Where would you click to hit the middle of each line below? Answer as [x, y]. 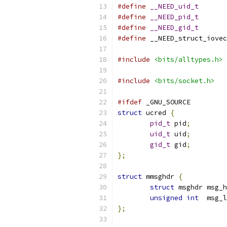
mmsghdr [160, 177]
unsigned [166, 198]
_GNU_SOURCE [166, 102]
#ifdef [130, 102]
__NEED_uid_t [174, 6]
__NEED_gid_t [174, 28]
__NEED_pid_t [174, 17]
